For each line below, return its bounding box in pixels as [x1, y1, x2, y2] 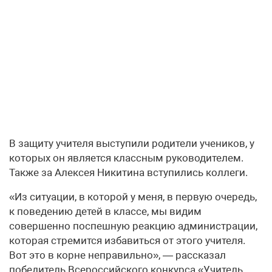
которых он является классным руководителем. [9, 151, 243, 164]
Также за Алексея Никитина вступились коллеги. [9, 166, 248, 178]
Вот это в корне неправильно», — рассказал [9, 248, 226, 261]
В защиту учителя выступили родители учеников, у [9, 137, 254, 149]
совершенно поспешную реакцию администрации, [9, 219, 257, 232]
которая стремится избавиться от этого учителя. [9, 234, 245, 246]
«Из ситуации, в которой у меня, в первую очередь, [9, 190, 257, 203]
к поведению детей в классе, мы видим [9, 205, 202, 217]
